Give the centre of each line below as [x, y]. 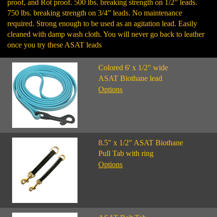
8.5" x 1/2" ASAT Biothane [141, 143]
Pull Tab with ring [126, 153]
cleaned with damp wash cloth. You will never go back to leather [106, 34]
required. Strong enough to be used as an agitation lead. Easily [102, 23]
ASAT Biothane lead [131, 78]
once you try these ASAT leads [54, 45]
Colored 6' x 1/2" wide [133, 68]
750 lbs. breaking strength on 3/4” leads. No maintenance [95, 13]
